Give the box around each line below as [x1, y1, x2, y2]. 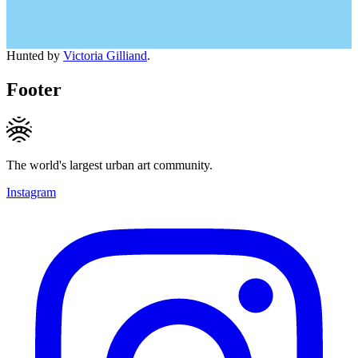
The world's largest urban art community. [6, 157, 213, 172]
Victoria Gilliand [63, 48, 147, 62]
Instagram [6, 185, 56, 199]
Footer [6, 78, 62, 100]
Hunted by [6, 48, 63, 62]
